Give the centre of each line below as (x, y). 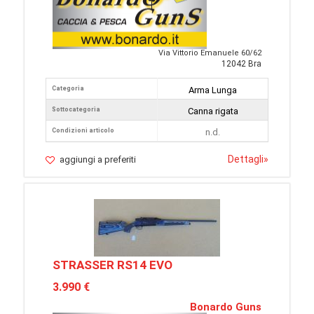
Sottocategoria (76, 110)
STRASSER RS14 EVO (112, 265)
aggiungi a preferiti (98, 160)
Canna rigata (213, 111)
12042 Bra (241, 64)
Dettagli (246, 159)
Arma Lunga (213, 90)
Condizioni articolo (83, 131)
